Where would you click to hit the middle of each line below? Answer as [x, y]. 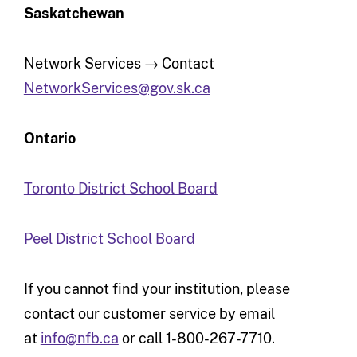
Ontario [49, 138]
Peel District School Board [109, 238]
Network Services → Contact [119, 63]
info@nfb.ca [79, 338]
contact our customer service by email [149, 313]
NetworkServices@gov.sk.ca [117, 88]
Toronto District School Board [120, 188]
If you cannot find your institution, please [157, 288]
